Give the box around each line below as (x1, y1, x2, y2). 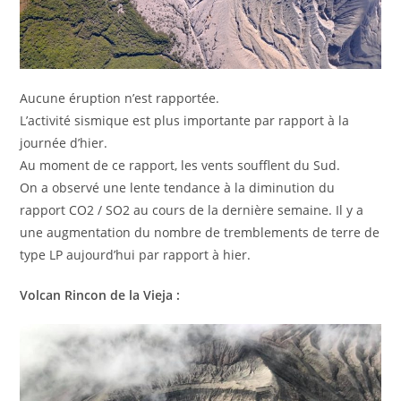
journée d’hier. (20, 134, 108, 152)
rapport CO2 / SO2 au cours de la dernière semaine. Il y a (20, 201, 364, 219)
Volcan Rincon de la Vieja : (20, 286, 181, 304)
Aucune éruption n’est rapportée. (20, 90, 220, 107)
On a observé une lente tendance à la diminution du (20, 179, 336, 197)
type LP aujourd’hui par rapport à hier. (20, 246, 252, 264)
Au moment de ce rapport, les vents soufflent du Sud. (20, 157, 341, 175)
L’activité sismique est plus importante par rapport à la (20, 112, 350, 130)
